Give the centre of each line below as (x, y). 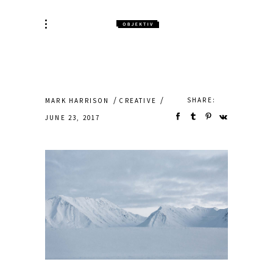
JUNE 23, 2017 (73, 117)
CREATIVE (138, 100)
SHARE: (201, 100)
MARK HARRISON (77, 100)
